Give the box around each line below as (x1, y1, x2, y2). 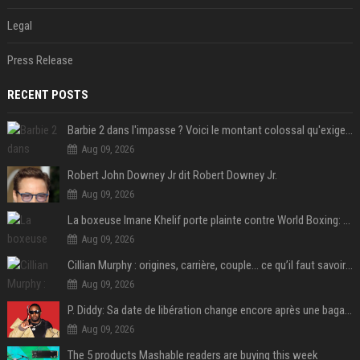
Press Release (6, 53, 73, 67)
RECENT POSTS (6, 88, 88, 102)
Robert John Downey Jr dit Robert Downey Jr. (67, 168, 277, 182)
